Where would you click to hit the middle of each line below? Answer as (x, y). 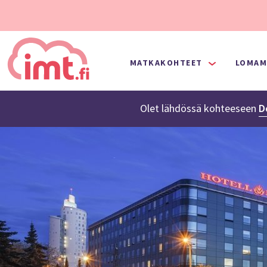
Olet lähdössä (171, 108)
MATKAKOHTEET (166, 63)
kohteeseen (230, 108)
